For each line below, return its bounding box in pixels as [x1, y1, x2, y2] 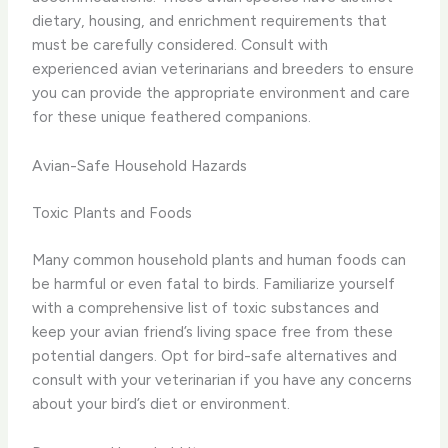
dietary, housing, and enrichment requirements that [32, 11, 388, 31]
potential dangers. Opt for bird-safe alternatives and [32, 346, 398, 366]
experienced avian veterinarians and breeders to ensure [32, 59, 415, 79]
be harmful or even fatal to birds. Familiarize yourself [32, 274, 396, 294]
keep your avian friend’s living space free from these [32, 322, 394, 342]
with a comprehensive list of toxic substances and [32, 298, 380, 318]
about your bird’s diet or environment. [32, 394, 291, 414]
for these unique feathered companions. [32, 107, 312, 127]
